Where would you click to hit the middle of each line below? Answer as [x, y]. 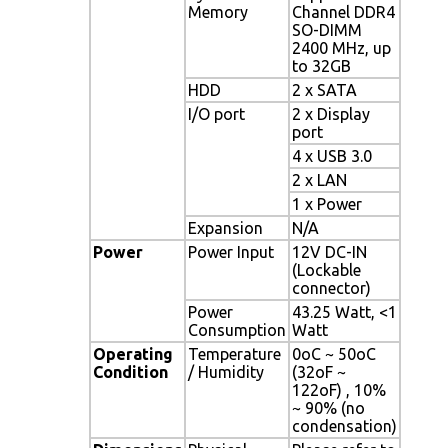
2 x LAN [319, 179]
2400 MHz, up [341, 47]
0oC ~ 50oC [334, 353]
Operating [133, 353]
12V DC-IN [329, 251]
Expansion [225, 227]
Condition [130, 371]
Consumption [237, 329]
